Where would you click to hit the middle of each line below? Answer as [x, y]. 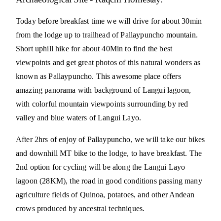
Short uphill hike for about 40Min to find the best [94, 48]
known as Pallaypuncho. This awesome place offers [98, 76]
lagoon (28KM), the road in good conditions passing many [109, 181]
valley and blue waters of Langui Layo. [79, 117]
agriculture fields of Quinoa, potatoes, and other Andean [105, 194]
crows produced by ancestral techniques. [80, 208]
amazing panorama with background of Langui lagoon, [104, 90]
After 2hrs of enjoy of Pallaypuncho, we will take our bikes [110, 139]
